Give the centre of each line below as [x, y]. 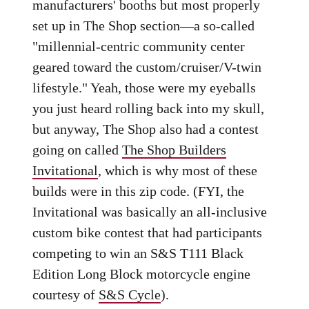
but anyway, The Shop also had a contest [146, 129]
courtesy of [66, 295]
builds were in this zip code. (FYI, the [139, 191]
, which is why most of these [178, 170]
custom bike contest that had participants [148, 232]
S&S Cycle [130, 295]
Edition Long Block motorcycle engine [142, 274]
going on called [78, 150]
